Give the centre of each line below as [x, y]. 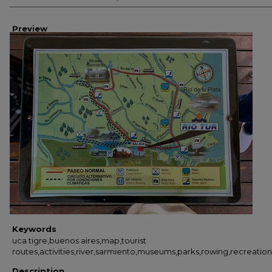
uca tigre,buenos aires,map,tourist [79, 240]
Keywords [34, 229]
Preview [30, 29]
